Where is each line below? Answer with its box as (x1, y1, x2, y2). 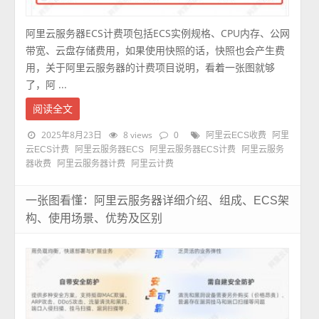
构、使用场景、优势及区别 (26, 212, 163, 225)
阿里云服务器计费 (57, 159, 126, 169)
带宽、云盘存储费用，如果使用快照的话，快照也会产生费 (26, 43, 286, 58)
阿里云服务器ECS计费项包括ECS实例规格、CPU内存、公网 (26, 26, 291, 41)
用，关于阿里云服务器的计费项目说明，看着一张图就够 (26, 61, 276, 75)
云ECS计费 (26, 145, 70, 155)
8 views (122, 129, 152, 142)
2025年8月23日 (41, 129, 102, 142)
